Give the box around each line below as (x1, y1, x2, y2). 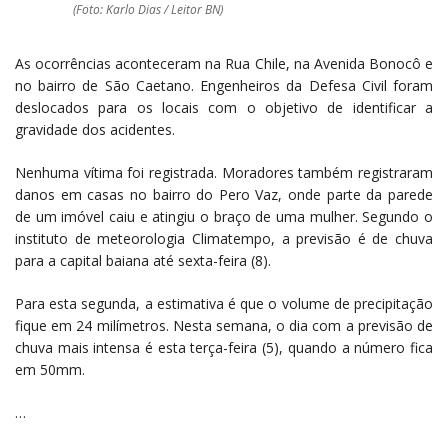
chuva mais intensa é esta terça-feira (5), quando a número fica (15, 338, 433, 358)
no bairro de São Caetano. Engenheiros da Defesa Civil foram (15, 76, 433, 96)
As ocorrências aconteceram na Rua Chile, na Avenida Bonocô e (15, 54, 433, 74)
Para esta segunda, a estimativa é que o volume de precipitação (15, 294, 433, 314)
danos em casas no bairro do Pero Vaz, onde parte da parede (15, 185, 433, 205)
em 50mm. (15, 360, 85, 380)
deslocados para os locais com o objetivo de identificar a (15, 98, 433, 118)
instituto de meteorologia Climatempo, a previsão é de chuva (15, 229, 433, 249)
